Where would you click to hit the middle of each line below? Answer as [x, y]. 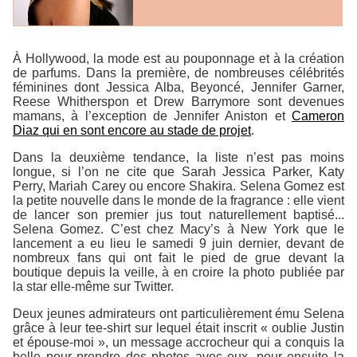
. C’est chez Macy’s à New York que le [223, 229]
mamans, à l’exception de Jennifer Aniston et [152, 116]
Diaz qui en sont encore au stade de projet [132, 131]
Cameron [318, 116]
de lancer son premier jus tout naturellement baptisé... [178, 215]
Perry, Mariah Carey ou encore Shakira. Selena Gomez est [178, 186]
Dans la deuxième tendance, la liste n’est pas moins [178, 158]
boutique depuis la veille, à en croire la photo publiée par [178, 273]
